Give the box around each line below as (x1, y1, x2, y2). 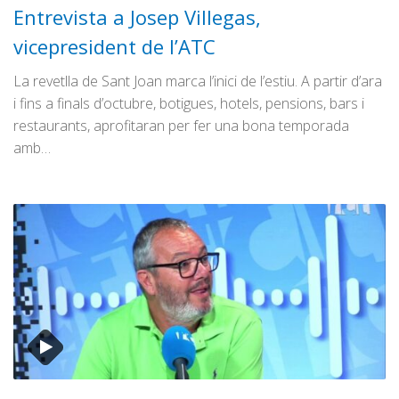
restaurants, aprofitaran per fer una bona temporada (13, 116, 349, 136)
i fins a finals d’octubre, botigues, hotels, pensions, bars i (13, 94, 364, 114)
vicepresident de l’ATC (13, 33, 216, 61)
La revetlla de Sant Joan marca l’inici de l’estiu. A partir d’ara (13, 71, 382, 92)
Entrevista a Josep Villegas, (13, 4, 261, 31)
